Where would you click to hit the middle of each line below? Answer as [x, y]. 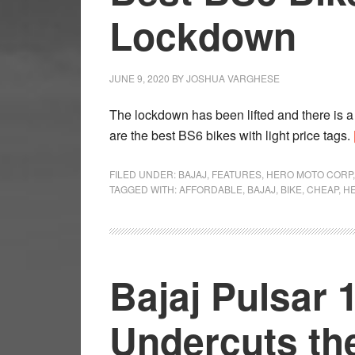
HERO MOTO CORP [309, 174]
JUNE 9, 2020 [139, 78]
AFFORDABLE [211, 189]
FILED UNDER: [144, 174]
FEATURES [237, 174]
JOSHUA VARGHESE [233, 78]
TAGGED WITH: [144, 189]
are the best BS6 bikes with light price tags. [231, 136]
